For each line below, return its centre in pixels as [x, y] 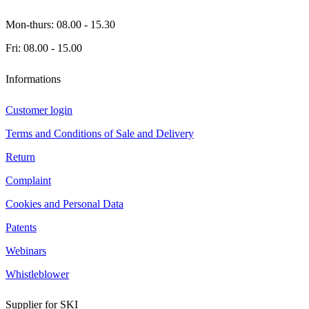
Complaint [28, 180]
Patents [21, 227]
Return [20, 157]
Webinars [26, 250]
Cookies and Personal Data [64, 203]
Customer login [39, 110]
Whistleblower [37, 274]
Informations [33, 79]
